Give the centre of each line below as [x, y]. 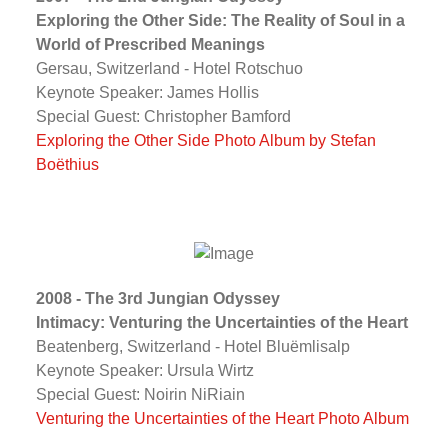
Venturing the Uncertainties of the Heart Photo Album [222, 418]
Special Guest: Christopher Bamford [163, 116]
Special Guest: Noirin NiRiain [140, 394]
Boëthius [67, 164]
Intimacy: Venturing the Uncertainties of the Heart [221, 322]
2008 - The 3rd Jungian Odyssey [157, 298]
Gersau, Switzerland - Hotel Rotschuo [169, 68]
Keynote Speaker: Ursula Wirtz [144, 370]
